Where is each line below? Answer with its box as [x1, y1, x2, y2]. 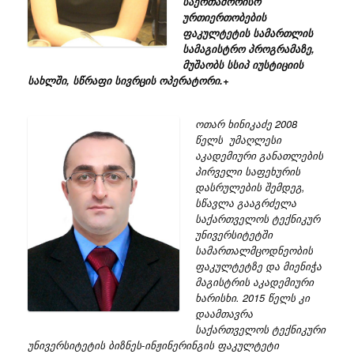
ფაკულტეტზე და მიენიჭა [194, 258, 322, 273]
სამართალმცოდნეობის [194, 242, 313, 258]
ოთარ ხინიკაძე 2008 [194, 115, 297, 131]
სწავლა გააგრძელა [194, 194, 296, 210]
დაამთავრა [194, 305, 253, 321]
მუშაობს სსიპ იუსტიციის [182, 56, 303, 72]
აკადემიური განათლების [194, 147, 323, 163]
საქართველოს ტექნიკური [194, 321, 326, 337]
